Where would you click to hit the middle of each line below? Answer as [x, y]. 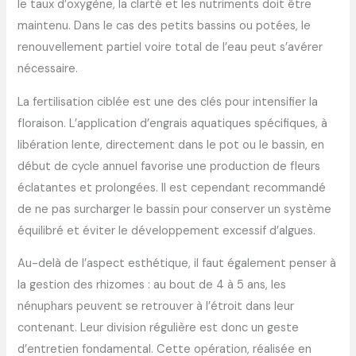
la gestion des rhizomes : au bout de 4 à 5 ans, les [152, 285]
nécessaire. [48, 69]
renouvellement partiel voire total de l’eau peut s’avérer [170, 48]
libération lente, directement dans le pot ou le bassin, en [171, 145]
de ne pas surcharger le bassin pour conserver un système [175, 209]
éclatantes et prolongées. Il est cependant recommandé [172, 188]
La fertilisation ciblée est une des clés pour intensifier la [168, 102]
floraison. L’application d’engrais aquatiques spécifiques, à [173, 123]
